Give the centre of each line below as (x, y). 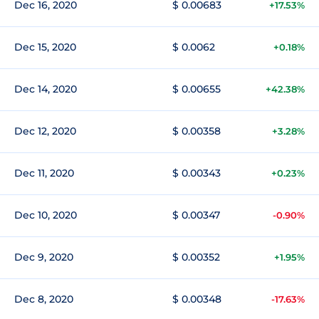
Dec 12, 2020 (45, 131)
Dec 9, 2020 (44, 257)
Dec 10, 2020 (46, 215)
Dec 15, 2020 (45, 47)
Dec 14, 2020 (46, 89)
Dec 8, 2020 (44, 299)
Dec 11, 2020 (44, 173)
